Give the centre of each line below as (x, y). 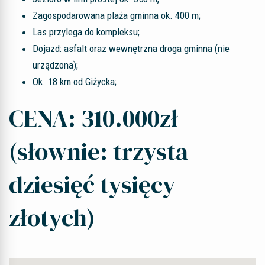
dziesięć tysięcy (92, 185)
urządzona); (55, 65)
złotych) (52, 218)
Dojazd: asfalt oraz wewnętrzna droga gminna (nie (131, 49)
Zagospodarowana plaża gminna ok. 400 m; (117, 15)
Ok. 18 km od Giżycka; (75, 82)
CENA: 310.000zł (93, 118)
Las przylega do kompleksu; (86, 32)
